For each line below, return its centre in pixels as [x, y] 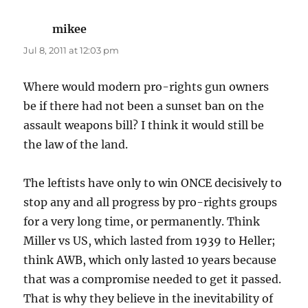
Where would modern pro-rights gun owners [146, 86]
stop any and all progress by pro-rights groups [151, 202]
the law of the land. [76, 144]
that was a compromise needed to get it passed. [153, 279]
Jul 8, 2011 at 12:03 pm [71, 50]
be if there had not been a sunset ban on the [144, 106]
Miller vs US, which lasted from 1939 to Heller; [150, 240]
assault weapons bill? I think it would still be [144, 125]
